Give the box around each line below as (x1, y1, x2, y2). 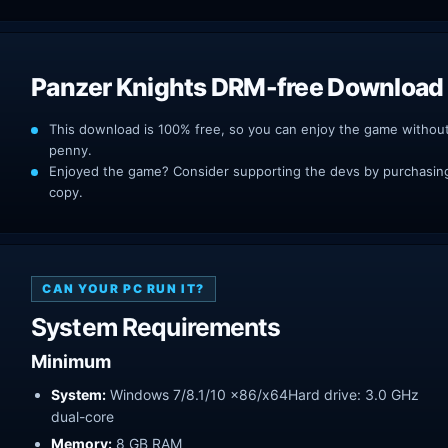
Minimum (31, 350, 111, 372)
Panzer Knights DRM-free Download (31, 71, 444, 102)
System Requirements (31, 311, 281, 342)
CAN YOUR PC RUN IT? (42, 280, 205, 296)
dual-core (51, 407, 114, 425)
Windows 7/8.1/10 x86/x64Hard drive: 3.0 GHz (106, 385, 419, 403)
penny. (49, 141, 92, 158)
